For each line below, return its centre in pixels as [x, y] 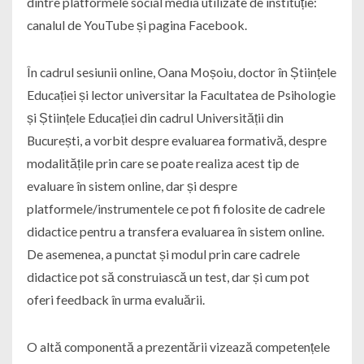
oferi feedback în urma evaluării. [115, 300]
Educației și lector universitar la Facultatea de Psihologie [181, 95]
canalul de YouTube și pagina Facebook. [136, 25]
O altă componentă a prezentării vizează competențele [178, 347]
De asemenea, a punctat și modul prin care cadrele [163, 254]
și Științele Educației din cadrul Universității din [155, 118]
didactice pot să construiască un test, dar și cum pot [168, 277]
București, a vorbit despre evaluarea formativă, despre [176, 141]
